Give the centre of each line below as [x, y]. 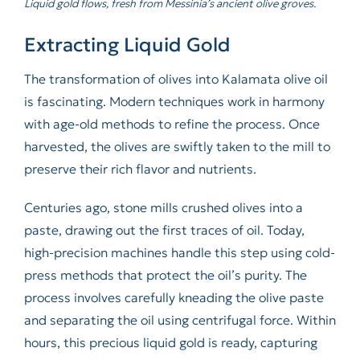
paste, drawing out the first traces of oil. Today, [164, 230]
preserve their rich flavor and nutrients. [140, 169]
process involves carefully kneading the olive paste [174, 298]
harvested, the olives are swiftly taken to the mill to [177, 147]
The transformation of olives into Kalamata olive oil [176, 79]
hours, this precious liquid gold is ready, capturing [170, 343]
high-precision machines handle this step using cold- [179, 253]
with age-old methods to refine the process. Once [172, 124]
